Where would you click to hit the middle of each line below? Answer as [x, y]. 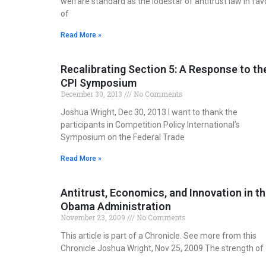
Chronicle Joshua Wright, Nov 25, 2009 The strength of [162, 248]
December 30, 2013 [92, 94]
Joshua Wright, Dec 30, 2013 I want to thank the [149, 113]
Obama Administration [116, 207]
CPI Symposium [99, 83]
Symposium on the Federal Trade [123, 137]
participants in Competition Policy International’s [150, 125]
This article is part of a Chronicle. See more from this [159, 236]
